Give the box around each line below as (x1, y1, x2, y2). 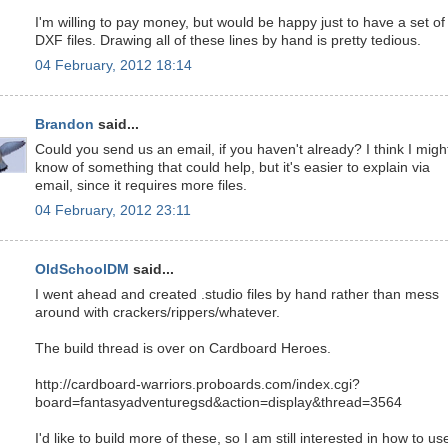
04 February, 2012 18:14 (35, 57, 192, 73)
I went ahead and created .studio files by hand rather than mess (35, 287, 439, 302)
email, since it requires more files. (35, 178, 247, 193)
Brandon (35, 117, 94, 133)
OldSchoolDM (35, 262, 129, 278)
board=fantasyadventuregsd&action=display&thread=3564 (35, 395, 402, 410)
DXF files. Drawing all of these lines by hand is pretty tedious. (35, 33, 421, 48)
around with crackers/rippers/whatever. (35, 305, 280, 320)
